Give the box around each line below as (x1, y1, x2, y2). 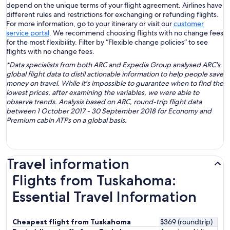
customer (174, 19, 204, 29)
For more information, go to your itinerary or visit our (6, 19, 174, 29)
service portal (6, 28, 49, 38)
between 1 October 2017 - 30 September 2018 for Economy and (6, 106, 212, 116)
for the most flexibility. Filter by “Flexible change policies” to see (6, 37, 208, 47)
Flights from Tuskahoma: (12, 171, 176, 189)
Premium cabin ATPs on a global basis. (6, 116, 127, 125)
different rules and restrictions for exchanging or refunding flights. (6, 10, 219, 20)
